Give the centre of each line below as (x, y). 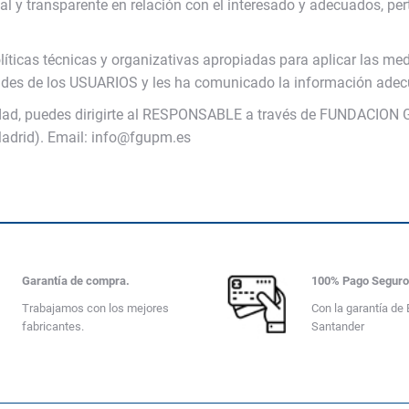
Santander (338, 327)
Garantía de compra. (75, 281)
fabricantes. (52, 327)
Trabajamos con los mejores (95, 309)
